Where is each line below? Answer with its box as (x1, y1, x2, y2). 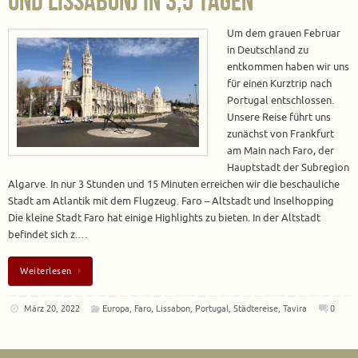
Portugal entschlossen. (227, 94, 334, 107)
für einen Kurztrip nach (227, 78, 332, 90)
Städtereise (233, 303, 279, 315)
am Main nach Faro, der (227, 145, 334, 157)
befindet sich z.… (8, 229, 88, 241)
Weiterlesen (20, 265, 72, 276)
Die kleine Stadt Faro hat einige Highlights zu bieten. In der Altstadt (8, 212, 320, 225)
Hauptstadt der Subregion (227, 161, 349, 174)
